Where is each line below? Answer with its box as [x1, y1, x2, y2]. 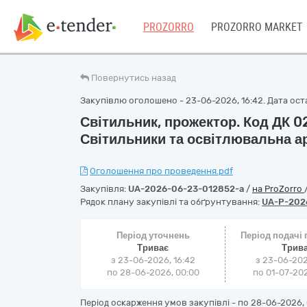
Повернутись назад [91, 73, 176, 83]
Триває [137, 243, 169, 253]
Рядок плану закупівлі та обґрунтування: [80, 197, 262, 207]
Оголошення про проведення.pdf [90, 166, 233, 176]
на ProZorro [252, 184, 304, 194]
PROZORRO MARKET [211, 21, 302, 34]
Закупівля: [80, 184, 128, 194]
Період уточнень [116, 230, 190, 241]
